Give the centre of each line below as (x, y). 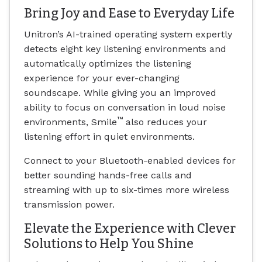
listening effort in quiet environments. (109, 136)
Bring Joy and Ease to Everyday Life (129, 14)
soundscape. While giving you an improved (120, 92)
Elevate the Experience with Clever (130, 228)
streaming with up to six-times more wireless (127, 189)
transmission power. (69, 204)
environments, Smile (70, 122)
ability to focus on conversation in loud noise (125, 107)
